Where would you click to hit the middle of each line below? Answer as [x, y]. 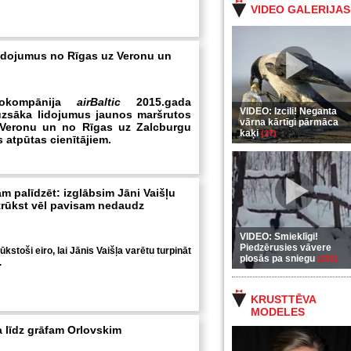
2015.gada [164, 102]
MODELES [278, 312]
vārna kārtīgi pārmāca [289, 122]
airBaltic [99, 102]
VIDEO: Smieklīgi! [279, 237]
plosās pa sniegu [279, 259]
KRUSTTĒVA [283, 299]
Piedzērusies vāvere [286, 248]
